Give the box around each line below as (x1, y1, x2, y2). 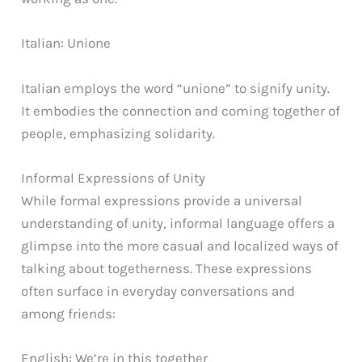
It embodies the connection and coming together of (21, 102, 341, 119)
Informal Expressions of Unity (21, 169, 206, 186)
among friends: (21, 305, 116, 322)
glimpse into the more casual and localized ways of (21, 237, 339, 254)
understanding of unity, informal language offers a (21, 214, 335, 231)
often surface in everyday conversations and (21, 282, 296, 299)
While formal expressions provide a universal (21, 192, 303, 208)
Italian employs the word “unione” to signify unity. (21, 79, 330, 96)
